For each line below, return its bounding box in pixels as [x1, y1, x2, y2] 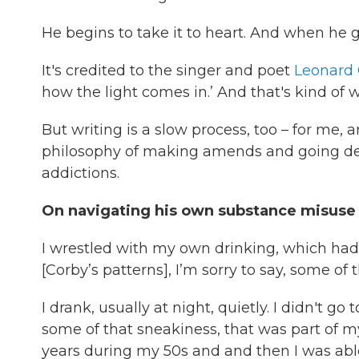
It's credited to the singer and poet [42, 62, 294, 79]
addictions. [42, 164, 119, 182]
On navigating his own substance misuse [42, 202, 356, 220]
